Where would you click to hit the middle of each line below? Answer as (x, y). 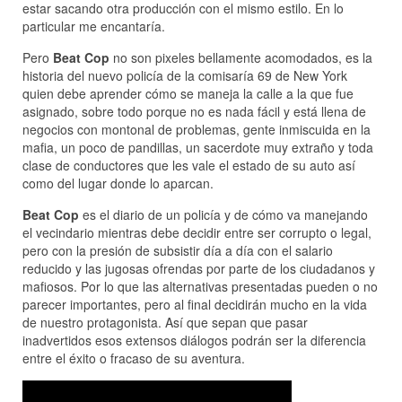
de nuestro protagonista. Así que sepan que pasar (165, 323)
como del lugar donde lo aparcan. (118, 184)
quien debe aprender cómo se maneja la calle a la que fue (188, 94)
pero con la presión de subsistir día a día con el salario (178, 251)
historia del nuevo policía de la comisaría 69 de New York (185, 76)
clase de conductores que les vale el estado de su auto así (189, 166)
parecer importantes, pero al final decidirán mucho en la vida (195, 305)
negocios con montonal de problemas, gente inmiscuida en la (197, 130)
